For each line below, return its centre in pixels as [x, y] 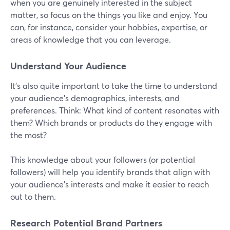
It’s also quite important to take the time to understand [114, 86]
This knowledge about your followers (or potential [103, 160]
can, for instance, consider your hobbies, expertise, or [109, 27]
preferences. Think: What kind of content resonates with [115, 110]
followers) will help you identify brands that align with [110, 172]
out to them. [33, 197]
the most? [28, 135]
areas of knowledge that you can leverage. [91, 40]
